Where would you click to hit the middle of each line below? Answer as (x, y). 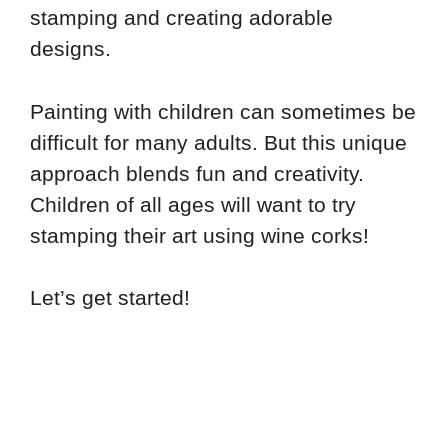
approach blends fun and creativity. (197, 173)
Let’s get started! (110, 298)
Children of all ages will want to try (193, 204)
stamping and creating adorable (181, 18)
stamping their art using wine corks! (199, 235)
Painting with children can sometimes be (223, 111)
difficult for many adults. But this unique (218, 142)
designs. (70, 49)
